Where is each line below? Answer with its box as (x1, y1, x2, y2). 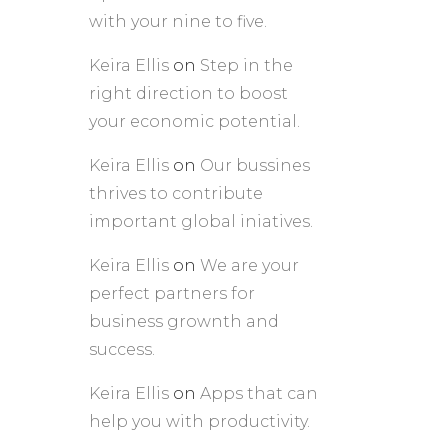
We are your (199, 256, 299, 276)
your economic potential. (88, 112, 300, 132)
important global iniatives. (88, 212, 313, 232)
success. (88, 340, 155, 360)
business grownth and (88, 312, 279, 332)
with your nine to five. (88, 12, 267, 32)
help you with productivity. (88, 412, 310, 432)
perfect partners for (88, 284, 255, 304)
